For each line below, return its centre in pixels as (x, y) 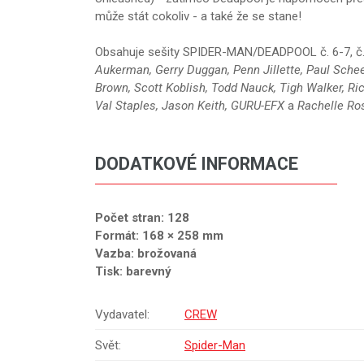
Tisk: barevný (133, 272)
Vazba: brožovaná (146, 254)
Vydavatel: (122, 314)
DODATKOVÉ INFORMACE (197, 164)
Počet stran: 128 (142, 218)
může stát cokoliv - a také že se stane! (198, 16)
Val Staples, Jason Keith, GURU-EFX (191, 105)
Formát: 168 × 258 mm (159, 236)
